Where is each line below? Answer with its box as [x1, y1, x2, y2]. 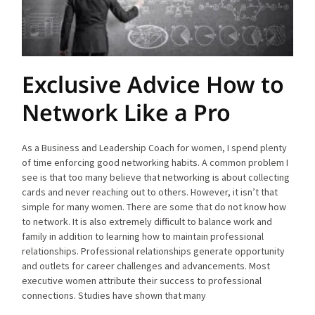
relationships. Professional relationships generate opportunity [22, 245, 285, 258]
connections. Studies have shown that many [22, 289, 207, 302]
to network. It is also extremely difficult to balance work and [22, 215, 273, 229]
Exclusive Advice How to [22, 69, 285, 100]
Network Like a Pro [22, 97, 231, 128]
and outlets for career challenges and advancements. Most [22, 259, 271, 273]
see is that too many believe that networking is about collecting [22, 171, 290, 184]
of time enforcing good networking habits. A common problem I [22, 156, 289, 169]
